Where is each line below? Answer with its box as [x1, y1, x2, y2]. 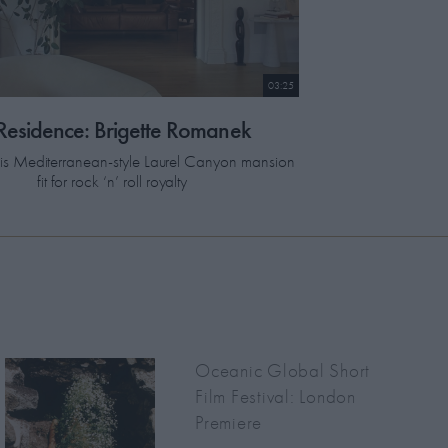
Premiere [195, 410, 263, 436]
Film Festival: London [195, 384, 356, 410]
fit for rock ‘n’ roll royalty [36, 170, 188, 193]
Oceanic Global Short [195, 358, 371, 384]
